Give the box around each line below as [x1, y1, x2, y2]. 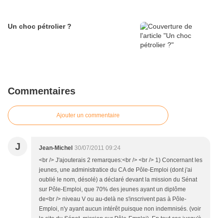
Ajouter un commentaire [56, 112, 120, 119]
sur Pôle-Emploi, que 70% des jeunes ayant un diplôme [39, 186, 186, 193]
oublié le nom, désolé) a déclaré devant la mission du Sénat [39, 176, 197, 183]
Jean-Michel [39, 145, 73, 152]
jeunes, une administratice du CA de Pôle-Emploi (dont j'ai [39, 166, 192, 174]
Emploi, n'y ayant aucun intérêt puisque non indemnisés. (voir [39, 205, 201, 213]
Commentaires [8, 86, 75, 97]
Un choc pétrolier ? [8, 22, 72, 31]
